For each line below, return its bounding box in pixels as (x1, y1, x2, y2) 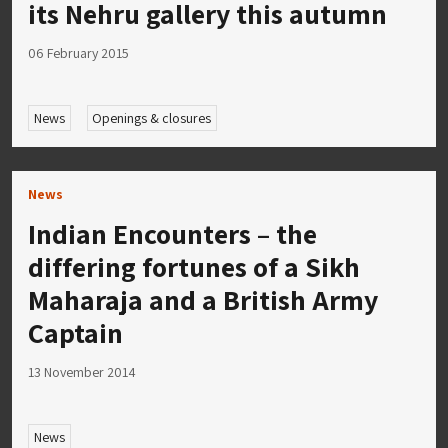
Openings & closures (92, 108, 212, 127)
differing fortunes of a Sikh (28, 247, 360, 285)
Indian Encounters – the (28, 214, 317, 252)
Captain (28, 313, 123, 351)
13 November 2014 (28, 362, 136, 381)
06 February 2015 (28, 44, 129, 63)
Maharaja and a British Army (28, 280, 378, 318)
